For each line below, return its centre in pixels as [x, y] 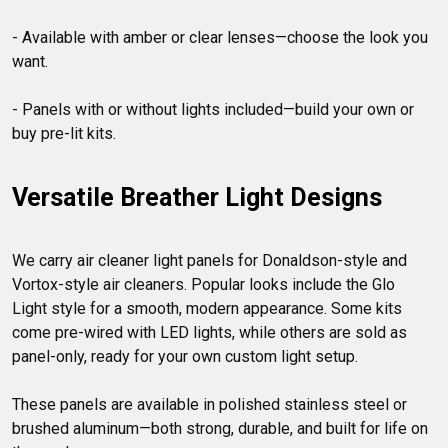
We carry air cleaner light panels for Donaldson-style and [211, 261]
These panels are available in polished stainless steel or [211, 405]
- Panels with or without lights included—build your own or [215, 110]
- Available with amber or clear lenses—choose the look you [222, 38]
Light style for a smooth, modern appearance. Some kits [209, 309]
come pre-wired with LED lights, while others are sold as [211, 333]
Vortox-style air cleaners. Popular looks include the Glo [205, 285]
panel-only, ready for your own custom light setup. [185, 357]
